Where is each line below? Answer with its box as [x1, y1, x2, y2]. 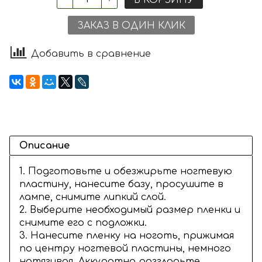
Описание [19, 140, 70, 151]
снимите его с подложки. [19, 218, 147, 229]
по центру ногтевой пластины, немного [19, 243, 231, 254]
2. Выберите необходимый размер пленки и [19, 205, 240, 216]
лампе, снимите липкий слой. [19, 192, 166, 203]
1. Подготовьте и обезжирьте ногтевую [19, 166, 232, 177]
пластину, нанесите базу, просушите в [19, 179, 223, 190]
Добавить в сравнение [31, 49, 151, 60]
